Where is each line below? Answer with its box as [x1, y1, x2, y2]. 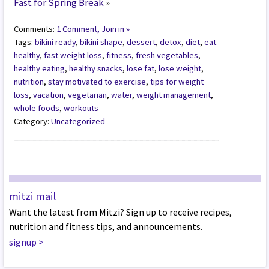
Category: [14, 115, 52, 127]
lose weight [159, 62, 202, 74]
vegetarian [68, 89, 107, 100]
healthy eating [14, 62, 65, 74]
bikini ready [35, 36, 76, 47]
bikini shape [80, 36, 123, 47]
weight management [136, 89, 211, 100]
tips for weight [150, 76, 204, 87]
